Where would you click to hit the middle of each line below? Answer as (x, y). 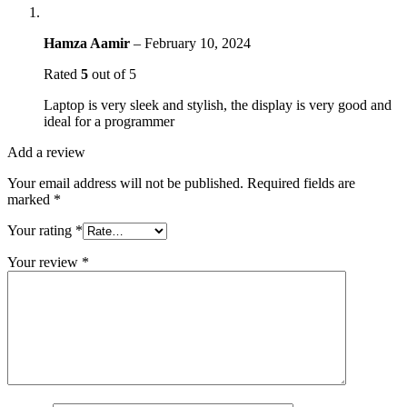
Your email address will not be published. (125, 183)
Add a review (46, 152)
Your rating (41, 230)
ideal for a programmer (109, 121)
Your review (45, 262)
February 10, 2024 (198, 43)
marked (30, 199)
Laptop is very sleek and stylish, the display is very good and (218, 104)
